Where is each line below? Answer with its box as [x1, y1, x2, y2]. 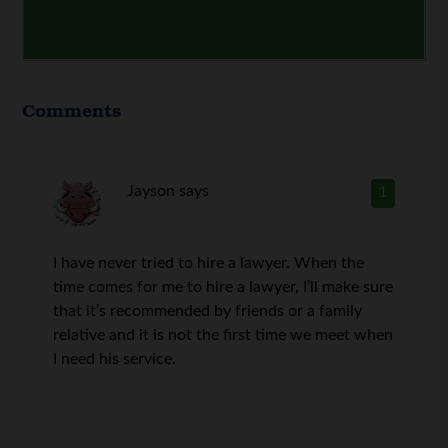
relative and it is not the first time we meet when [53, 327, 394, 344]
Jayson [126, 183, 175, 200]
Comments [22, 97, 122, 124]
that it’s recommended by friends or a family [53, 303, 363, 320]
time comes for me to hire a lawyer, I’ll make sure [53, 279, 394, 296]
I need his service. [53, 351, 177, 368]
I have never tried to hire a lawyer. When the [53, 255, 365, 272]
